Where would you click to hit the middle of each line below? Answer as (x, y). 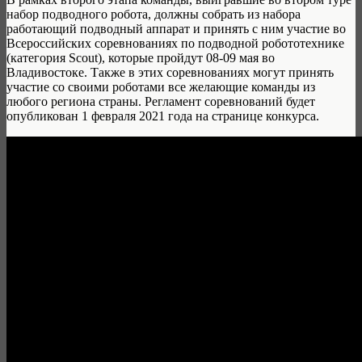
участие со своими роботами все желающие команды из (161, 87)
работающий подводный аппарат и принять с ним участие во (176, 29)
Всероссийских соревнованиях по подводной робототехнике (175, 44)
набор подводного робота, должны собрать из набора (154, 15)
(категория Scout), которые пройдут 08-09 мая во (141, 58)
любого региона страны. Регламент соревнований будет (161, 102)
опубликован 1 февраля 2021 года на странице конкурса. (163, 116)
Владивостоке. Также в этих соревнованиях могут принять (170, 73)
